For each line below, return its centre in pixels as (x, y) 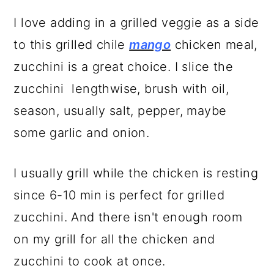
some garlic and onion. (82, 133)
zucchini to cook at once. (91, 261)
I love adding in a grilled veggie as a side (136, 23)
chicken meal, (214, 45)
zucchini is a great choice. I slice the (123, 67)
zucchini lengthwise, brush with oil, (121, 89)
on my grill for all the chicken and (114, 239)
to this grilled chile (72, 45)
